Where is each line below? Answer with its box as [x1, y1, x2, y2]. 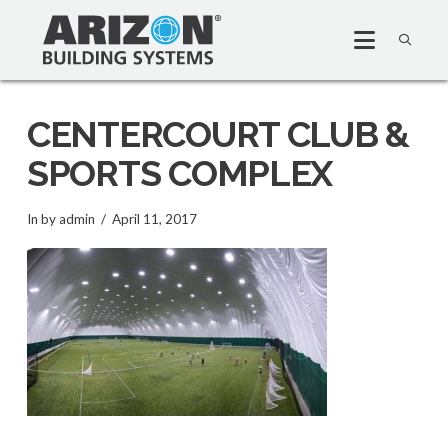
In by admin [26, 210, 95, 227]
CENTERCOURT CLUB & [26, 113, 410, 155]
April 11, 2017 [112, 210, 197, 227]
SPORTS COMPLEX [26, 152, 333, 194]
